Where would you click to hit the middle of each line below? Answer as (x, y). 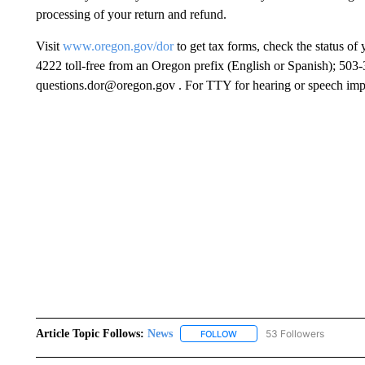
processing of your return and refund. (131, 14)
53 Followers (295, 333)
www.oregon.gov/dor (119, 46)
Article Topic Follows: (90, 333)
